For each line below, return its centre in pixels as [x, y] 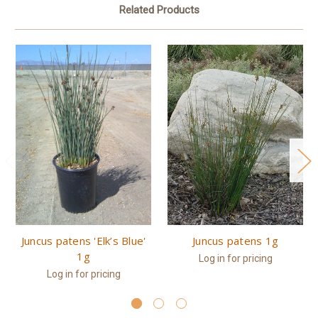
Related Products [159, 10]
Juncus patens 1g [235, 241]
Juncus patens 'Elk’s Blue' [83, 241]
